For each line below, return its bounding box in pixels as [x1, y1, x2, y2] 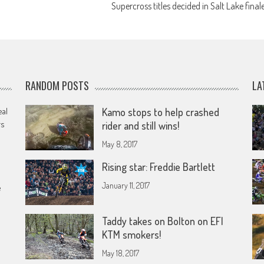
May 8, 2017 [102, 138, 138, 149]
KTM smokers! [102, 228, 161, 242]
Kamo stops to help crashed [102, 105, 220, 118]
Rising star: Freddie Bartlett [102, 160, 218, 173]
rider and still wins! [102, 118, 180, 132]
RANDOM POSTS [25, 77, 90, 93]
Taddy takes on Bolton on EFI [102, 214, 224, 228]
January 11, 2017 [102, 180, 150, 190]
